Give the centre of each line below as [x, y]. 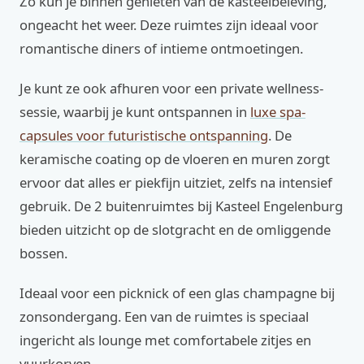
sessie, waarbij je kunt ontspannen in [135, 112]
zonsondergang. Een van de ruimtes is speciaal [164, 316]
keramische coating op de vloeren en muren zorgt [175, 159]
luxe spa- [278, 112]
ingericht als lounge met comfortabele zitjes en [165, 340]
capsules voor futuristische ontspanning [144, 135]
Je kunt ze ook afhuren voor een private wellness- [171, 88]
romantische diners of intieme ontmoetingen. [161, 48]
